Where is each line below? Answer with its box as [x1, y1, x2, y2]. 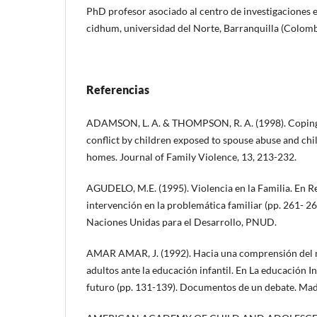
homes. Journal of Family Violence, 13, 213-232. [86, 150, 296, 163]
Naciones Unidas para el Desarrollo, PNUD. [86, 215, 277, 228]
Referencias [86, 82, 149, 96]
